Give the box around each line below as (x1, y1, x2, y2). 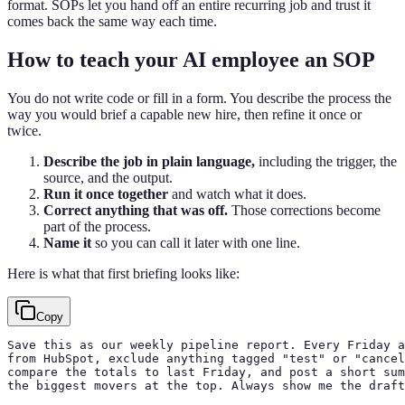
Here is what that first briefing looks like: (7, 265, 240, 281)
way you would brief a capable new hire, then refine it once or (7, 106, 362, 122)
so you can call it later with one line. (91, 234, 300, 250)
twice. (7, 122, 42, 138)
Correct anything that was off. (43, 202, 228, 218)
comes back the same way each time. (7, 13, 217, 29)
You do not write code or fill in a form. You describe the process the (7, 89, 391, 106)
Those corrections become (228, 202, 381, 218)
